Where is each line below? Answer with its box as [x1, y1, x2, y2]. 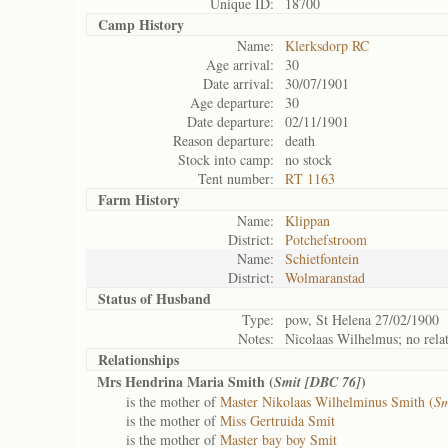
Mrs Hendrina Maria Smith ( [97, 371, 274, 392]
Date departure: [187, 112, 274, 131]
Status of [98, 288, 156, 309]
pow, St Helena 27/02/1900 [285, 310, 439, 329]
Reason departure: [173, 131, 274, 150]
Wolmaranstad [285, 268, 365, 287]
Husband [156, 288, 211, 309]
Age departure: [190, 93, 274, 112]
